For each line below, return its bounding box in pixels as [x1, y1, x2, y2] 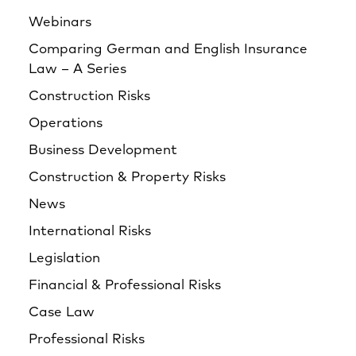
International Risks [29, 225, 151, 238]
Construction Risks [29, 90, 150, 103]
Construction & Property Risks [29, 171, 226, 184]
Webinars [29, 16, 91, 29]
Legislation [29, 252, 100, 265]
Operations [29, 117, 103, 130]
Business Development [29, 144, 177, 157]
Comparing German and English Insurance [29, 43, 308, 56]
